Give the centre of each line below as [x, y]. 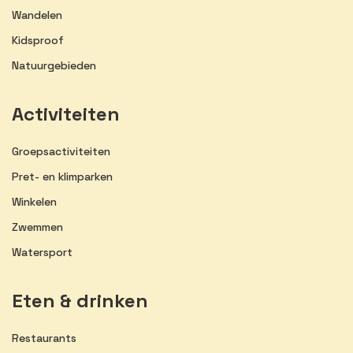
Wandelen [37, 15]
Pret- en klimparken [62, 176]
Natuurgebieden [54, 65]
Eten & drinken [80, 300]
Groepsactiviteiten [61, 151]
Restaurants [44, 338]
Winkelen [34, 201]
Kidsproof [38, 40]
